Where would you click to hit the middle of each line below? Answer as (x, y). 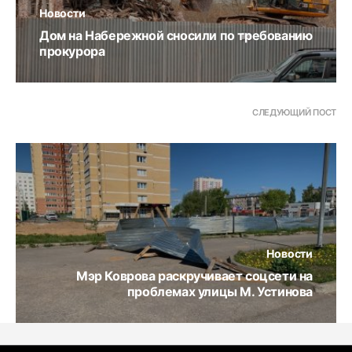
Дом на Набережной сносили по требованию (176, 35)
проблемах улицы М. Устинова (220, 291)
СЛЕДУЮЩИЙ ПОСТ (294, 112)
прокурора (72, 51)
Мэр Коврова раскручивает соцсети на (194, 275)
